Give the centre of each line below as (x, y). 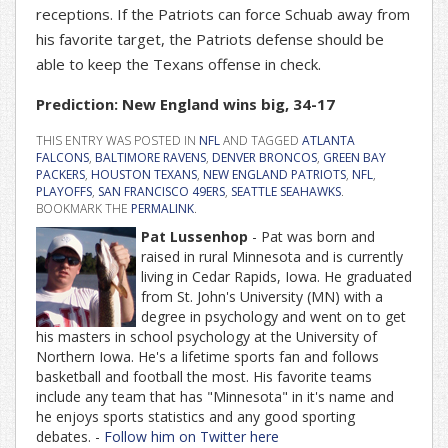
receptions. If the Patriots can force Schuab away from (223, 14)
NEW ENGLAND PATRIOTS (274, 175)
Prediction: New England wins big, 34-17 (185, 104)
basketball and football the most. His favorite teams (204, 377)
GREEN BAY (354, 158)
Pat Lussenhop (194, 237)
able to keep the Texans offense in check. (178, 64)
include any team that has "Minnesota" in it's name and (215, 397)
